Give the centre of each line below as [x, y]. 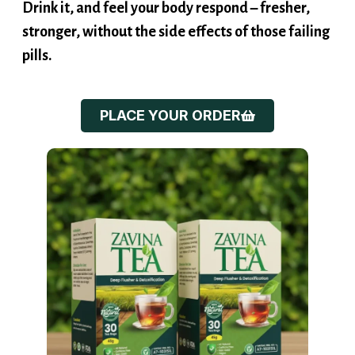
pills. [37, 38]
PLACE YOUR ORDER [170, 98]
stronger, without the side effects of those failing [176, 15]
